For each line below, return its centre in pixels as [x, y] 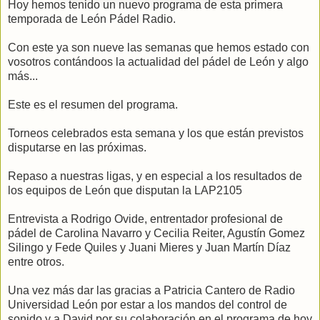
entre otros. [36, 261]
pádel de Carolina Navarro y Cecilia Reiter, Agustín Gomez [156, 233]
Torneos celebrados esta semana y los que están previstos [156, 133]
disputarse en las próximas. [77, 147]
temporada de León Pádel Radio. [92, 19]
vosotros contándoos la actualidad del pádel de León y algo [158, 61]
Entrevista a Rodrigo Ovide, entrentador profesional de [145, 219]
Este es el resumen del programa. [93, 104]
